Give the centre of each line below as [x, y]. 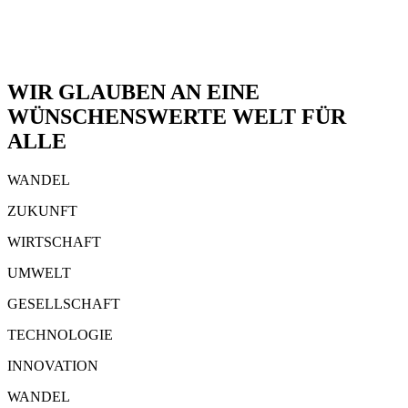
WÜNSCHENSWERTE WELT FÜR [177, 117]
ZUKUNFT [42, 211]
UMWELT [39, 273]
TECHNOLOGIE [60, 335]
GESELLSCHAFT [64, 304]
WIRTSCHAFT [54, 242]
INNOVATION [53, 366]
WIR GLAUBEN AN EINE [133, 92]
